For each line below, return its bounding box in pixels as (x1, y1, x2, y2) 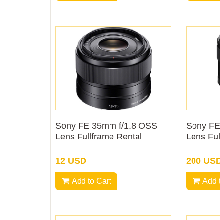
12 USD (55, 155, 86, 165)
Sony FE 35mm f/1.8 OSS (55, 120, 157, 131)
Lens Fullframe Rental (55, 131, 142, 141)
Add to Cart (72, 176, 111, 185)
